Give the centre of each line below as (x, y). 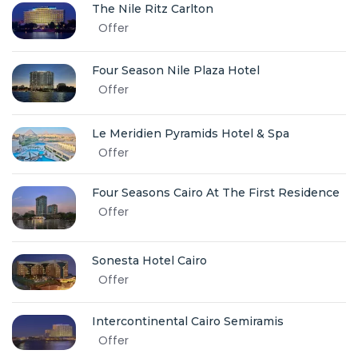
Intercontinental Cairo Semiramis (188, 321)
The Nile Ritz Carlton (153, 9)
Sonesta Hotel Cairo (149, 260)
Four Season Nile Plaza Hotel (176, 71)
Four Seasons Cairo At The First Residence (216, 193)
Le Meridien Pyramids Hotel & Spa (191, 134)
